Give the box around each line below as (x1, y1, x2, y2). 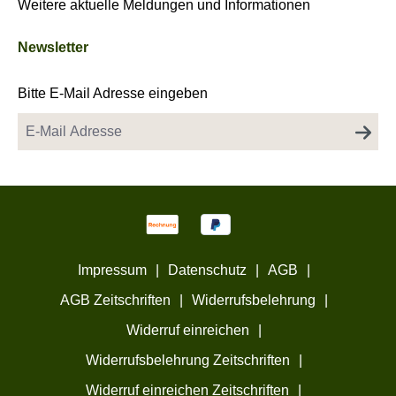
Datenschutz (167, 263, 247, 278)
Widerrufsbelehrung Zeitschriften (85, 353, 290, 369)
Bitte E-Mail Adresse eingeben (18, 86, 208, 102)
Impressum (77, 263, 147, 278)
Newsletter (18, 40, 88, 56)
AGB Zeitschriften (59, 293, 171, 308)
